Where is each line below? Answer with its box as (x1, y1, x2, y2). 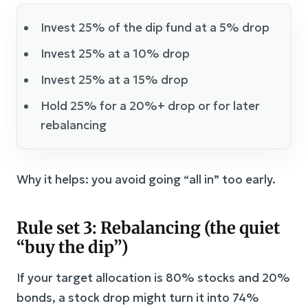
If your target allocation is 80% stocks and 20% (16, 269, 290, 285)
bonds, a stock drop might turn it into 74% (16, 289, 259, 305)
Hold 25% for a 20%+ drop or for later (41, 98, 260, 113)
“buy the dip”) (16, 236, 129, 258)
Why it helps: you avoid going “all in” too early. (16, 171, 276, 187)
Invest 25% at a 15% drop (41, 71, 188, 87)
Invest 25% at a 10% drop (41, 45, 190, 61)
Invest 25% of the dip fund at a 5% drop (41, 19, 269, 35)
